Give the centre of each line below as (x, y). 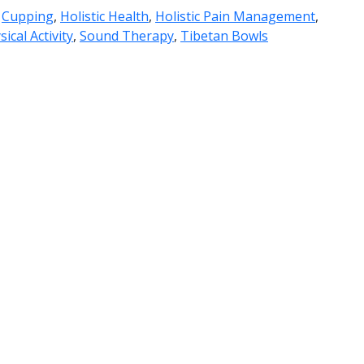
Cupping (28, 16)
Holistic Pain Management (235, 16)
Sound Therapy (127, 35)
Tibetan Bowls (224, 35)
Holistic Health (104, 16)
